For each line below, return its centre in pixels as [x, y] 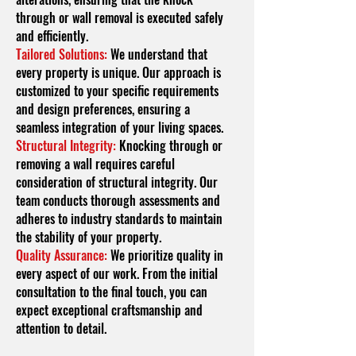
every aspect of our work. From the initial [117, 273]
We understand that [157, 54]
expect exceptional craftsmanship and [109, 310]
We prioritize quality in [165, 255]
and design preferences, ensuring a [103, 109]
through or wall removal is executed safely [120, 17]
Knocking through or [169, 145]
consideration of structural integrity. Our [117, 182]
